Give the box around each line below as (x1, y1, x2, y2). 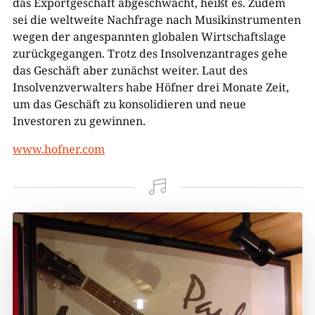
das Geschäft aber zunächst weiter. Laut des (12, 63, 247, 78)
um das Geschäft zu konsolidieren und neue (12, 96, 246, 112)
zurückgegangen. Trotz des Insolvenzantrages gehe (12, 46, 288, 61)
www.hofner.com (12, 141, 105, 157)
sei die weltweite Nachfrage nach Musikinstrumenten (12, 12, 301, 27)
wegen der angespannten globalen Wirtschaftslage (12, 29, 286, 44)
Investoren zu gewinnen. (12, 113, 146, 129)
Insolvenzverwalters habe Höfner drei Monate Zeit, (12, 79, 289, 95)
